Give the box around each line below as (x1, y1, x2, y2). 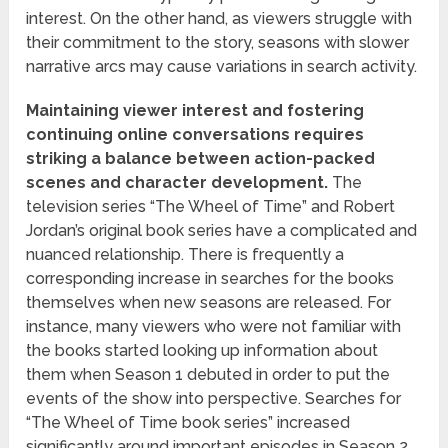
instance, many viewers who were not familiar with (26, 317, 402, 337)
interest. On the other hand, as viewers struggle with (26, 9, 413, 29)
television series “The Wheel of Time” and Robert (26, 197, 396, 217)
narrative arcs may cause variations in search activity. (26, 57, 418, 77)
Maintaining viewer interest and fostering (26, 101, 365, 121)
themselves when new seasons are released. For (26, 293, 392, 313)
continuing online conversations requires (26, 125, 365, 145)
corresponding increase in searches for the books (26, 269, 395, 289)
